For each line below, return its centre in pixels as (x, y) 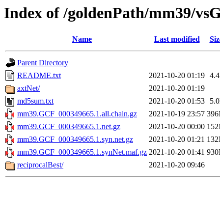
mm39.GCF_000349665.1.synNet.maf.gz (82, 152)
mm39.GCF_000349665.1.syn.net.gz (75, 139)
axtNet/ (28, 88)
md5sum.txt (35, 101)
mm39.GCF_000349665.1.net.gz (69, 127)
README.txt (39, 76)
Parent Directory (43, 63)
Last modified (177, 39)
